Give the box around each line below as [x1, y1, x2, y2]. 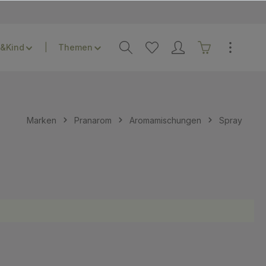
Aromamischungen [129, 115, 201, 125]
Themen [58, 42, 93, 52]
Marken [27, 115, 56, 125]
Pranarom [74, 115, 112, 125]
